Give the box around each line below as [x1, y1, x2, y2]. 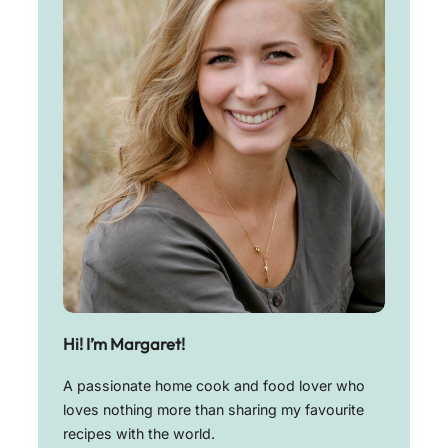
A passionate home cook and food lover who [63, 377, 365, 395]
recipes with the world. [63, 425, 215, 443]
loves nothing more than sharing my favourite [63, 401, 364, 419]
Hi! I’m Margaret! [63, 333, 185, 354]
